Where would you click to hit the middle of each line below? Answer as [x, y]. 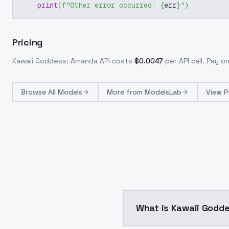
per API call [184, 61]
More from [126, 92]
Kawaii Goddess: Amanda [55, 61]
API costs [115, 61]
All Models [65, 92]
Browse [35, 92]
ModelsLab [163, 92]
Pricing [27, 42]
